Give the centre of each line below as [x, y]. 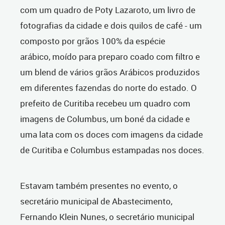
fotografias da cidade [62, 26]
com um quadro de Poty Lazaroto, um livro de [108, 10]
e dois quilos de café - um [153, 26]
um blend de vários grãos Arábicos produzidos [110, 72]
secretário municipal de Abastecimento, [96, 201]
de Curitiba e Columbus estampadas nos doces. [112, 150]
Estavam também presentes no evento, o [99, 186]
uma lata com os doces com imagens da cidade [111, 135]
